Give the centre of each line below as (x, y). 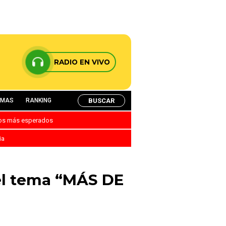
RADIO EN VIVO (82, 62)
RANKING (39, 100)
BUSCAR (101, 100)
